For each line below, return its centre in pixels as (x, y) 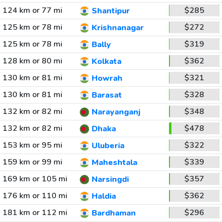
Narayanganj (116, 112)
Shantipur (111, 11)
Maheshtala (114, 163)
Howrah (107, 79)
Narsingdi (110, 180)
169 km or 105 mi (35, 179)
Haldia (104, 196)
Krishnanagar (117, 28)
